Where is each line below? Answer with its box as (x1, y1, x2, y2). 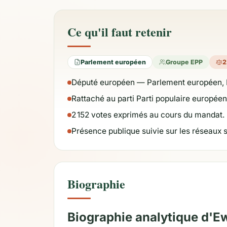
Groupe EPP (166, 58, 203, 66)
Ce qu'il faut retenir (67, 23, 172, 41)
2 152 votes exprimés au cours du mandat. (71, 110, 224, 120)
